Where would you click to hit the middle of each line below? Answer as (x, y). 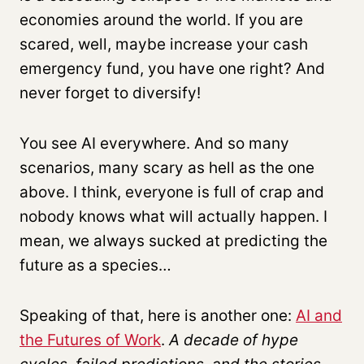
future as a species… (95, 265)
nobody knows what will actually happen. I (173, 216)
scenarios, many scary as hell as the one (167, 167)
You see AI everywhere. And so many (154, 143)
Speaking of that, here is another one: (158, 315)
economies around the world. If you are (161, 19)
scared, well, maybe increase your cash (164, 44)
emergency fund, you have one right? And (172, 68)
